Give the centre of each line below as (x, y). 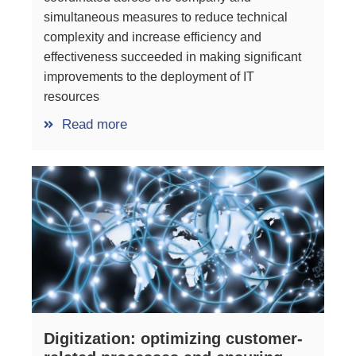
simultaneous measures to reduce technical (166, 17)
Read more (94, 125)
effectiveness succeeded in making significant (172, 57)
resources (72, 97)
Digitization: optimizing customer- (173, 339)
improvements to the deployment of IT (149, 77)
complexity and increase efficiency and (153, 37)
